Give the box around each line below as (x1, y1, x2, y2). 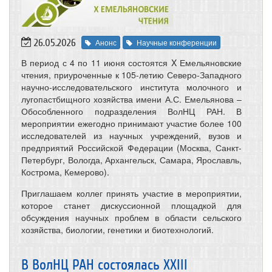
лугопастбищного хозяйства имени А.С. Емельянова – (21, 93, 242, 106)
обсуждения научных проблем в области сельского (21, 211, 242, 224)
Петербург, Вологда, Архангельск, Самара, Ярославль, (21, 154, 242, 166)
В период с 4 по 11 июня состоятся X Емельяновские (21, 56, 242, 69)
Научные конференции (137, 37, 217, 48)
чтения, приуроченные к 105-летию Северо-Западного (21, 69, 242, 81)
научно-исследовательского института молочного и (21, 81, 242, 93)
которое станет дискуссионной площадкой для (21, 199, 242, 212)
